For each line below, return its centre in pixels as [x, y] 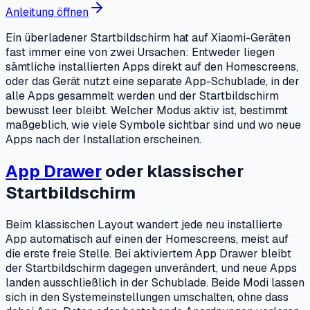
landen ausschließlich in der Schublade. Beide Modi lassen [155, 282]
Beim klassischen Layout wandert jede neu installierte [144, 224]
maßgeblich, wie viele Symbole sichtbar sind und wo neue [153, 125]
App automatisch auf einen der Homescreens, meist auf [147, 239]
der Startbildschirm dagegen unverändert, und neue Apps [151, 268]
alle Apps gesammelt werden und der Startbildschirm [142, 95]
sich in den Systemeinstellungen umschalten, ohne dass [147, 297]
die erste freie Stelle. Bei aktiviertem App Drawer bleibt [148, 253]
